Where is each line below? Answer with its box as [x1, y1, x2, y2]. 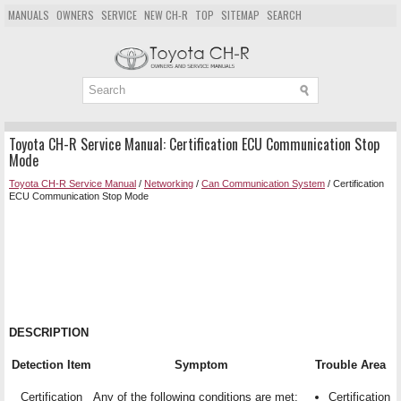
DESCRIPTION [9, 325, 89, 339]
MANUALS [8, 7, 49, 22]
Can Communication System [201, 177, 325, 189]
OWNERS [56, 7, 94, 22]
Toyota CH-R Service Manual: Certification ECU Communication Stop [9, 132, 380, 155]
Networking [144, 177, 193, 189]
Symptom [174, 357, 228, 371]
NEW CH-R [144, 7, 188, 22]
